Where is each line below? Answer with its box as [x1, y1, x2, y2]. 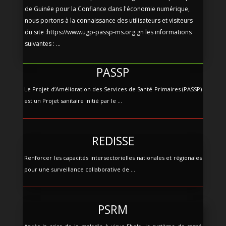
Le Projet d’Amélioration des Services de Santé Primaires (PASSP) [24, 85, 202, 93]
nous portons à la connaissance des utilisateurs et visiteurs [24, 16, 193, 25]
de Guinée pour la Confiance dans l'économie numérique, [24, 4, 190, 13]
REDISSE [91, 132, 134, 149]
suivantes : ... [24, 39, 61, 48]
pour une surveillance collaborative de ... [24, 165, 135, 173]
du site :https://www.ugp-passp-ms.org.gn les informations [24, 27, 192, 36]
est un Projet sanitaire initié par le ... [24, 96, 122, 104]
